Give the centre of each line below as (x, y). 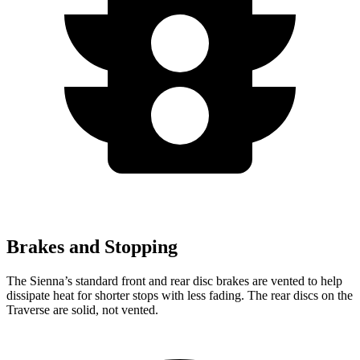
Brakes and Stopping (92, 246)
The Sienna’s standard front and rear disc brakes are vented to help (174, 280)
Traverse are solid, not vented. (82, 309)
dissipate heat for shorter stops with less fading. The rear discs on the (180, 295)
